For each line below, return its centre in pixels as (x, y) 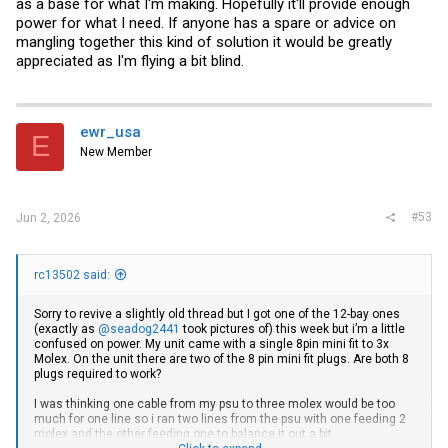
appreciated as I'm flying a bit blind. (130, 60)
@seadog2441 (139, 328)
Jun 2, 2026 (48, 218)
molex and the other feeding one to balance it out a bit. (184, 433)
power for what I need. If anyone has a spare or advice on (206, 22)
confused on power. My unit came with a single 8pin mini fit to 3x (211, 343)
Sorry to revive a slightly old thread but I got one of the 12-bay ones (217, 313)
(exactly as (66, 328)
